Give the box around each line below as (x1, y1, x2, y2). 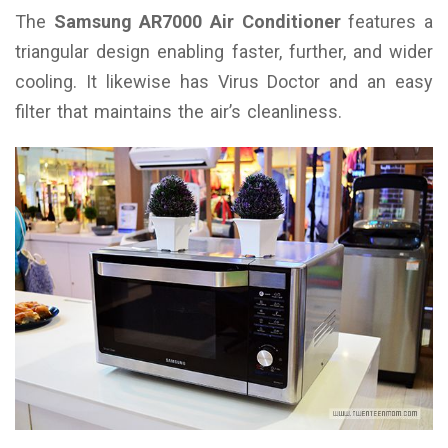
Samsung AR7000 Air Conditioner (53, 10, 341, 32)
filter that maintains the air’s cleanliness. (15, 100, 342, 122)
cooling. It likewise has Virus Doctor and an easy (15, 70, 433, 92)
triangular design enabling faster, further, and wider (15, 40, 433, 62)
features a (340, 10, 434, 32)
